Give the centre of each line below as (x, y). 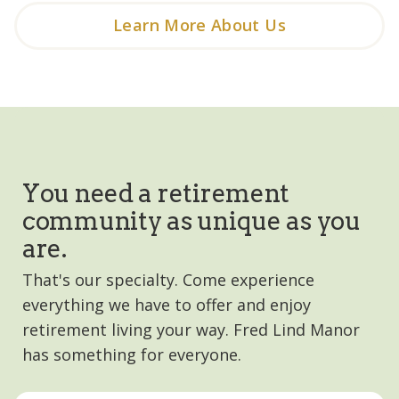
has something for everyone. (132, 354)
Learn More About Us (199, 25)
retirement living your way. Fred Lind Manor (191, 329)
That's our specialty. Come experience (168, 279)
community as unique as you (191, 221)
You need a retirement (156, 194)
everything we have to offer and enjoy (167, 304)
